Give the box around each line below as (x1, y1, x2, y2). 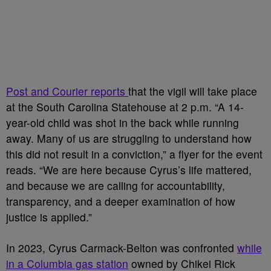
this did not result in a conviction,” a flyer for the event (6, 146, 263, 162)
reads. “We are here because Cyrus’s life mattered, (6, 162, 252, 177)
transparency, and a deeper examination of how (6, 194, 235, 209)
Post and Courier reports (6, 83, 128, 99)
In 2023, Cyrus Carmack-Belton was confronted (6, 240, 237, 255)
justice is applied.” (6, 209, 95, 224)
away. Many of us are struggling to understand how (6, 131, 252, 146)
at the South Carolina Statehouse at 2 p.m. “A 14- (6, 99, 244, 114)
